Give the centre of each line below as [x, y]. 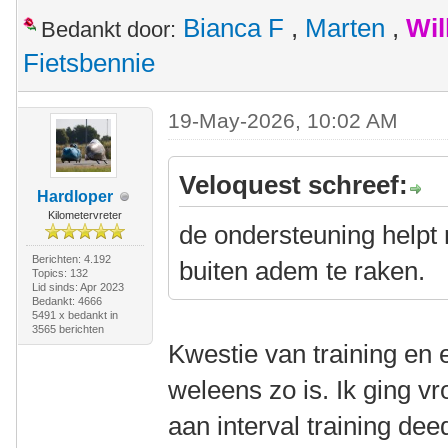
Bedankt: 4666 [66, 301]
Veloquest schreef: [294, 185]
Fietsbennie [89, 63]
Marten [345, 28]
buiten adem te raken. [302, 271]
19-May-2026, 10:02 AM [283, 120]
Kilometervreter [84, 215]
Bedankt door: [108, 29]
